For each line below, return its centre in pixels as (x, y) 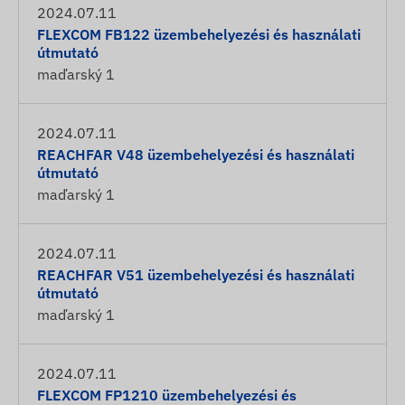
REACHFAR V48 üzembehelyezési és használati (196, 155)
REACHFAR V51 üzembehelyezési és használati (196, 275)
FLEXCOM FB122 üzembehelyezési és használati (199, 34)
